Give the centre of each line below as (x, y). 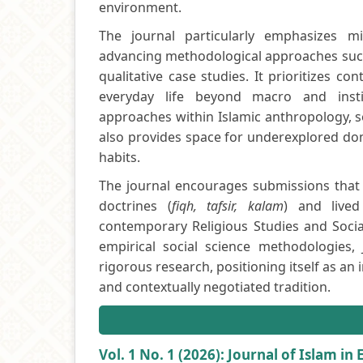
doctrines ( (135, 205)
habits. (120, 157)
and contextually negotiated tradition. (215, 286)
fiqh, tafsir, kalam (228, 205)
